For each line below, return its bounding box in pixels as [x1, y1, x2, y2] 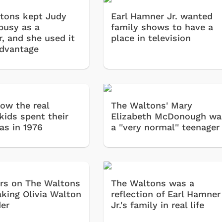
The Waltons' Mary [111, 100, 193, 111]
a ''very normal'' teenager [111, 121, 220, 132]
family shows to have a [111, 22, 214, 33]
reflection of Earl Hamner [111, 189, 221, 200]
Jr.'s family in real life [111, 200, 205, 211]
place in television [111, 33, 191, 44]
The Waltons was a [111, 178, 195, 189]
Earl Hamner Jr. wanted [111, 11, 213, 22]
